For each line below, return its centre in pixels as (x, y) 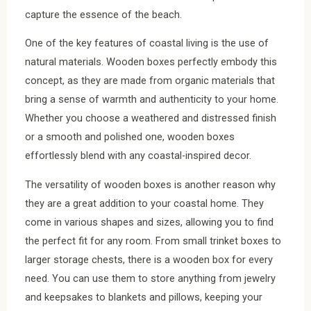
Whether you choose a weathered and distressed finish (151, 118)
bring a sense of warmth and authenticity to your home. (152, 100)
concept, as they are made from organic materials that (150, 81)
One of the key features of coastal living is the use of (147, 43)
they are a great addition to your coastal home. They (144, 203)
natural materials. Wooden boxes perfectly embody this (151, 62)
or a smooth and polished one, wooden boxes (130, 137)
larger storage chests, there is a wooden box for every (149, 260)
